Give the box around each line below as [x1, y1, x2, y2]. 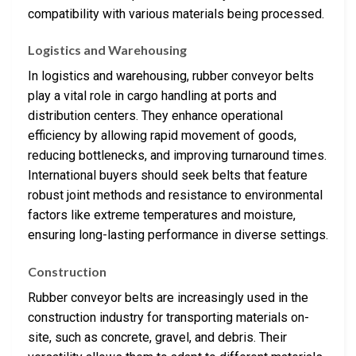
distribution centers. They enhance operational [28, 108, 283, 124]
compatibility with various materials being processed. [28, 6, 324, 21]
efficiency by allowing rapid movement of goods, [28, 128, 296, 144]
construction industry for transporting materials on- [28, 310, 309, 326]
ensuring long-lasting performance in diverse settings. [28, 227, 328, 243]
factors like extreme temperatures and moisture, [28, 207, 296, 223]
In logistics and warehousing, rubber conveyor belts [28, 68, 314, 84]
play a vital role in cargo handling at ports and [28, 88, 277, 104]
